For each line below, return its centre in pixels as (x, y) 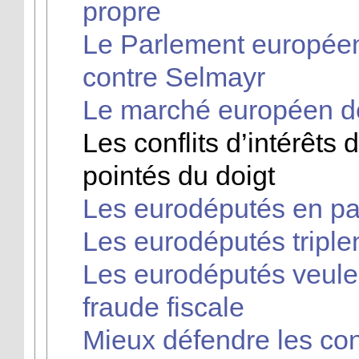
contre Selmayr (173, 77)
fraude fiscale (163, 307)
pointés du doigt (178, 175)
